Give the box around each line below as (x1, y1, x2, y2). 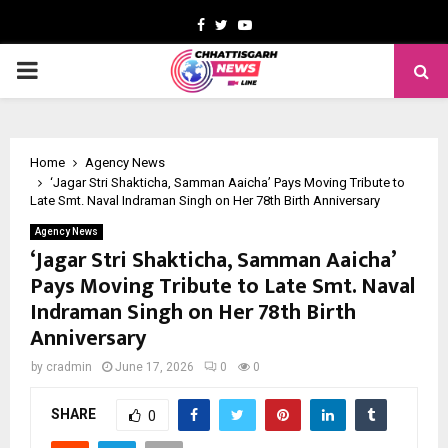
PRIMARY (15, 56, 117, 84)
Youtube (250, 16, 305, 32)
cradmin (46, 360, 92, 374)
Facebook (203, 16, 265, 32)
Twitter (226, 16, 273, 32)
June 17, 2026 (115, 360, 194, 374)
